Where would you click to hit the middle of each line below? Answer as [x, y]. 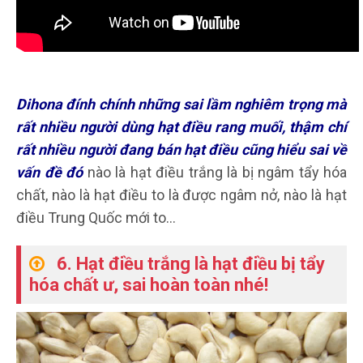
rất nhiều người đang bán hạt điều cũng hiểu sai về [181, 150]
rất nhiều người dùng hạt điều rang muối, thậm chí [181, 127]
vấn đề [39, 173]
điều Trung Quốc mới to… [96, 218]
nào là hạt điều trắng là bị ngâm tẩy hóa [215, 173]
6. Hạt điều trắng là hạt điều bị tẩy [191, 264]
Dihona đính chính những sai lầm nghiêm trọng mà [181, 105]
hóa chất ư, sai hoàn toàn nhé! [149, 285]
